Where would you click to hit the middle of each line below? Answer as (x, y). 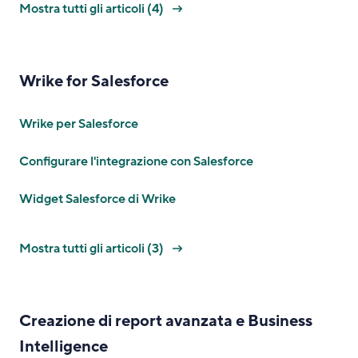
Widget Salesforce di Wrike (97, 199)
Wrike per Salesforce (79, 124)
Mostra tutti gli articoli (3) (93, 249)
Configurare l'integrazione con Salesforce (136, 161)
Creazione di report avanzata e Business (166, 321)
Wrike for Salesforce (94, 82)
